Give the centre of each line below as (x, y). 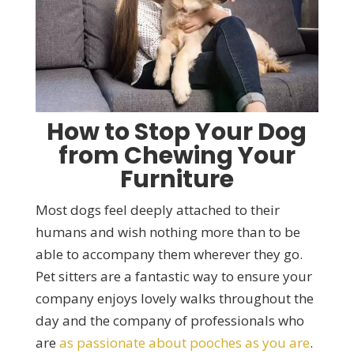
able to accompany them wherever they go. (169, 254)
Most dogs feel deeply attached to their (157, 210)
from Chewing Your (177, 156)
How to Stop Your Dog (177, 132)
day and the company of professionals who (169, 321)
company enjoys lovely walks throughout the (174, 299)
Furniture (177, 180)
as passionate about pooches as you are (184, 343)
